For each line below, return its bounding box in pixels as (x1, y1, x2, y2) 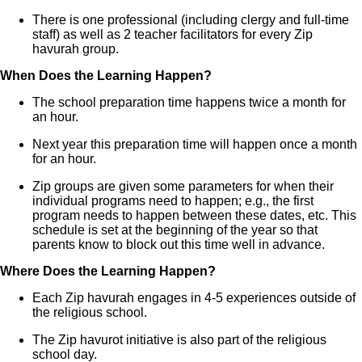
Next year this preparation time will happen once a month (32, 137, 357, 151)
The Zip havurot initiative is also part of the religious (32, 332, 326, 347)
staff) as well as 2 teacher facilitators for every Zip (32, 27, 313, 41)
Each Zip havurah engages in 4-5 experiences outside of (32, 290, 356, 305)
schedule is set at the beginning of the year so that (32, 222, 318, 237)
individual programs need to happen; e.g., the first (32, 193, 314, 208)
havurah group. (32, 41, 119, 56)
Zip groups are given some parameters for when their (32, 179, 334, 193)
